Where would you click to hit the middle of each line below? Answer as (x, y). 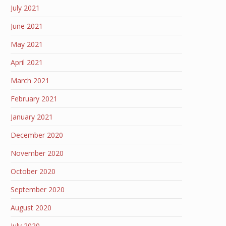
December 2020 (37, 135)
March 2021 (30, 80)
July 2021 (25, 8)
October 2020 (33, 171)
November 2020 (37, 153)
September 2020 (38, 189)
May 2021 (27, 44)
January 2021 (32, 117)
